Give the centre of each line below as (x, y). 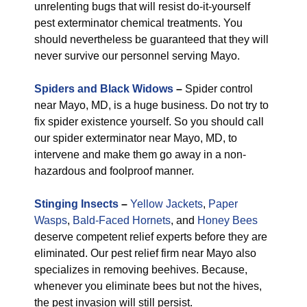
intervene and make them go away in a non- (140, 155)
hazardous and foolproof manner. (114, 171)
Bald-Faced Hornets (122, 220)
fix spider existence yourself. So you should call (149, 122)
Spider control (218, 89)
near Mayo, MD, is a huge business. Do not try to (151, 105)
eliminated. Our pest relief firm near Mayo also (145, 253)
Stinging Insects (76, 204)
